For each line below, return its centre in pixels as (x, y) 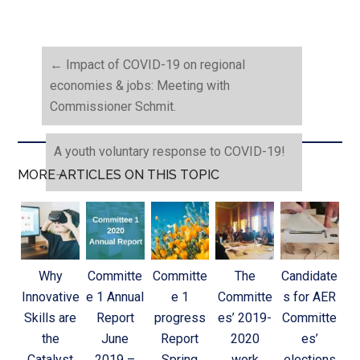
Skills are (51, 318)
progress (180, 318)
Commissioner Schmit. (113, 106)
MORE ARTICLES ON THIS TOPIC (119, 174)
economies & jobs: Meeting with (140, 85)
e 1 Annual (115, 297)
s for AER (310, 297)
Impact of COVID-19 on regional (154, 64)
